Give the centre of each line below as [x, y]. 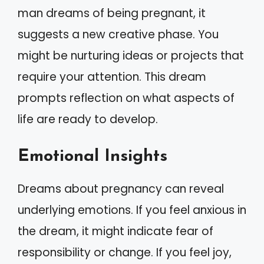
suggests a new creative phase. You [118, 34]
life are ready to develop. [88, 119]
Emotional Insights [93, 156]
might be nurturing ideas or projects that [131, 55]
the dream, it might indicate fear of [115, 231]
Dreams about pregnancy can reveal [121, 189]
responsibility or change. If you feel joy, [125, 253]
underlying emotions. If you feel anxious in [132, 210]
